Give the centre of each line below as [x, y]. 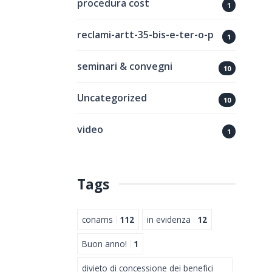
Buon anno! [104, 243]
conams [97, 219]
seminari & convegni [125, 66]
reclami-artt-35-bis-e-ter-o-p [145, 34]
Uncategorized [112, 97]
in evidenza [169, 219]
